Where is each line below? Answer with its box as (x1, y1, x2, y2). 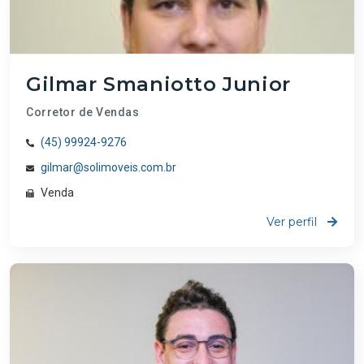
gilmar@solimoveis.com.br (41, 161, 176, 175)
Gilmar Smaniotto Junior (26, 72, 291, 97)
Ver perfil (266, 214, 320, 230)
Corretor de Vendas (26, 106, 139, 119)
